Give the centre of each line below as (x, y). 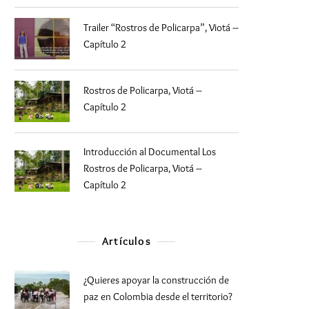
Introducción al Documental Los (150, 152)
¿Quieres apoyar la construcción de (156, 280)
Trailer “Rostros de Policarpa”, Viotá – (161, 28)
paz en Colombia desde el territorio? (158, 297)
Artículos (127, 241)
